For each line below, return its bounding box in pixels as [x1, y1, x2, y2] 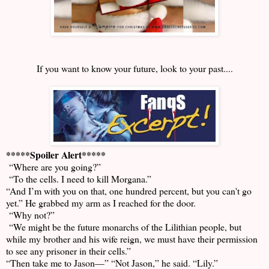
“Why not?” [6, 208, 55, 222]
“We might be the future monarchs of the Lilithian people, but [6, 220, 241, 234]
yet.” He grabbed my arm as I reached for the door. [6, 196, 196, 210]
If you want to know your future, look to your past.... [36, 62, 233, 75]
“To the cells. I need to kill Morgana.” [6, 172, 151, 186]
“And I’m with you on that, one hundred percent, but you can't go [6, 184, 252, 198]
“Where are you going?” [6, 160, 101, 174]
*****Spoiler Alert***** [6, 148, 106, 162]
